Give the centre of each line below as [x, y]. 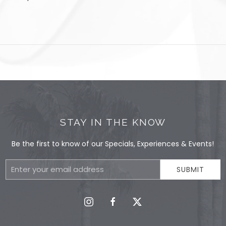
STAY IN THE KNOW [113, 122]
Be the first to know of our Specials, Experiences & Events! [113, 144]
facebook [124, 201]
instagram [101, 201]
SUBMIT [191, 169]
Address [19, 180]
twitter [143, 201]
